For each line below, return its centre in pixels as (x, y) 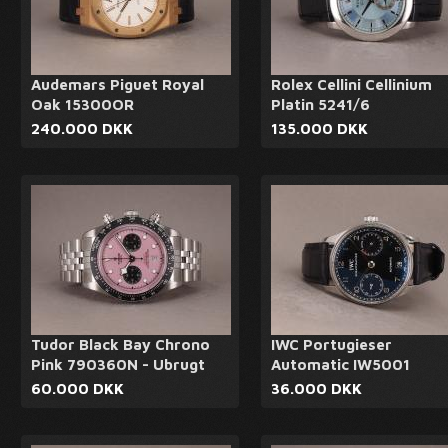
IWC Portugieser (331, 344)
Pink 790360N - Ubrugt (118, 364)
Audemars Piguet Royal (117, 84)
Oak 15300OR (82, 104)
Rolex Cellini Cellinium (351, 84)
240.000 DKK (82, 128)
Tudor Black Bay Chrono (120, 344)
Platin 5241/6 (320, 104)
